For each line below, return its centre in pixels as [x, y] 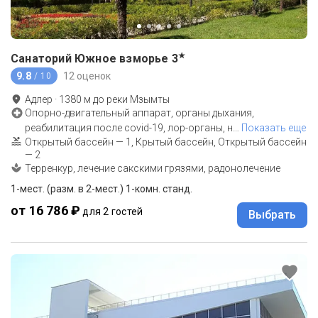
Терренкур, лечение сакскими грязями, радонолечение [153, 169]
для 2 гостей [113, 212]
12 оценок [87, 76]
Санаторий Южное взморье [90, 59]
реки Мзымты [138, 100]
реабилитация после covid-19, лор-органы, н [129, 128]
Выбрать [272, 215]
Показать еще [274, 128]
